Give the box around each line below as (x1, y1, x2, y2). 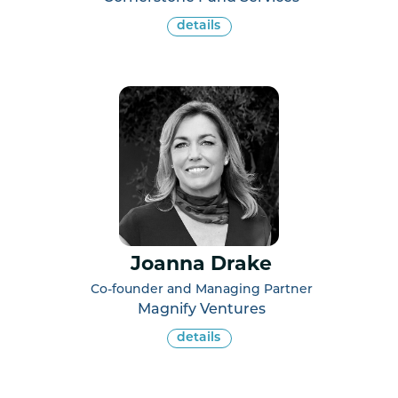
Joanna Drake (131, 254, 272, 275)
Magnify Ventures (137, 302, 266, 317)
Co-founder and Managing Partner (90, 283, 313, 297)
